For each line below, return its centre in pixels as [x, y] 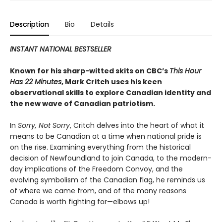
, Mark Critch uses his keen [112, 82]
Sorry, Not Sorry [44, 126]
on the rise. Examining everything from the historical [100, 147]
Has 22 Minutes [36, 82]
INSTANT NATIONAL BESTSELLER [61, 49]
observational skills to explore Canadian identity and [111, 93]
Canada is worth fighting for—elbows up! [80, 202]
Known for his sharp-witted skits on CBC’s [90, 71]
